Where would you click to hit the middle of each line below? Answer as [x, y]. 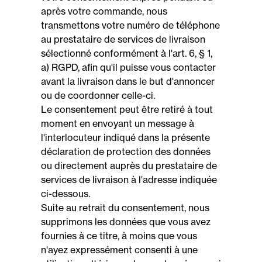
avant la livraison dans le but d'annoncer [128, 81]
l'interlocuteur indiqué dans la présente [125, 137]
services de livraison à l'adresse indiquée [129, 180]
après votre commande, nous [104, 11]
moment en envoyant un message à [118, 123]
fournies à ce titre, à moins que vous [119, 236]
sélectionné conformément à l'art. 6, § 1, [127, 53]
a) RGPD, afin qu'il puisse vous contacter [128, 67]
